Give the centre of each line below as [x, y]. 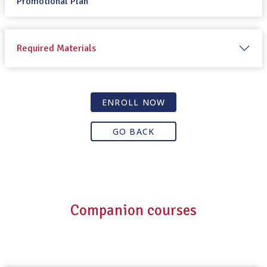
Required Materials [56, 48]
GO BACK [133, 131]
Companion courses [133, 210]
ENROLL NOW [133, 102]
